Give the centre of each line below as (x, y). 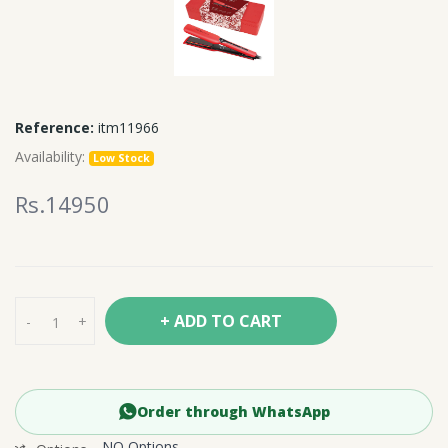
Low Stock (122, 158)
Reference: (54, 128)
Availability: (52, 157)
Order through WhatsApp (233, 412)
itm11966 (126, 128)
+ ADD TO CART (221, 321)
